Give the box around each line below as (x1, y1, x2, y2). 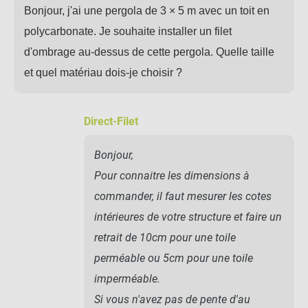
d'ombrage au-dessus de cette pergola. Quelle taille (24, 45, 274, 58)
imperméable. (94, 272, 160, 285)
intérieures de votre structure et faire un (94, 210, 282, 223)
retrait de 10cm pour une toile (94, 230, 236, 244)
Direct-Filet (84, 115, 138, 128)
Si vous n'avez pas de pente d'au (94, 292, 250, 306)
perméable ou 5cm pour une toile (94, 251, 253, 265)
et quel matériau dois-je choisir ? (24, 66, 182, 78)
